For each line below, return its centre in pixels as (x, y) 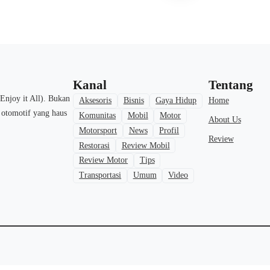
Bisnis (133, 101)
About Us (224, 120)
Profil (169, 130)
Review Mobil (146, 145)
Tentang (231, 85)
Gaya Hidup (176, 101)
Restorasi (95, 145)
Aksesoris (96, 101)
